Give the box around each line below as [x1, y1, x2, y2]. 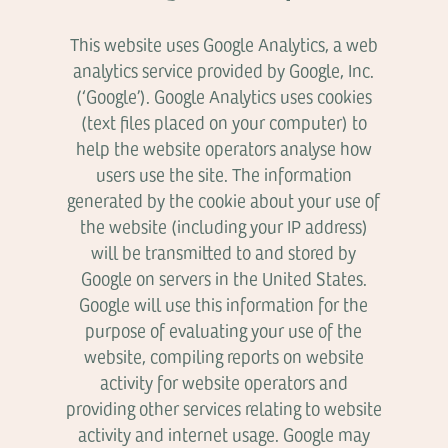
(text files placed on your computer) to [80, 110, 367, 134]
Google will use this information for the [79, 292, 369, 316]
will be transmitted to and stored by [91, 240, 357, 264]
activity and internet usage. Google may [77, 422, 370, 446]
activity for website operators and [99, 370, 348, 394]
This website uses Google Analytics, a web [69, 32, 378, 56]
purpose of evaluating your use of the [85, 318, 363, 342]
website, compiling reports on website [83, 344, 364, 368]
